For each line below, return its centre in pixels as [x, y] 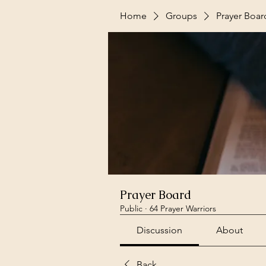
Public [131, 208]
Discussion [160, 230]
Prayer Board [156, 195]
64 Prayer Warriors [183, 208]
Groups [181, 16]
